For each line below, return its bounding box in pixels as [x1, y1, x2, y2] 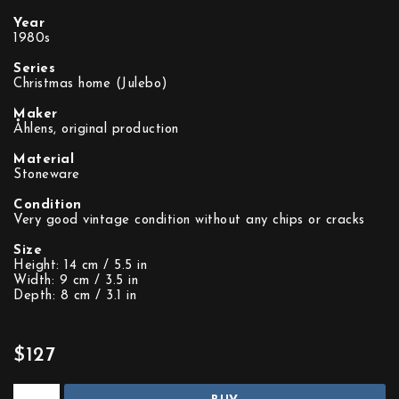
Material [13, 153, 74, 167]
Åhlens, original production [13, 123, 179, 136]
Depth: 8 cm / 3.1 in [13, 289, 136, 303]
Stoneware [13, 168, 80, 182]
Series [13, 62, 55, 76]
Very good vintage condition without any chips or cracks [13, 214, 365, 227]
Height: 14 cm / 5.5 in [13, 259, 147, 273]
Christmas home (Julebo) [13, 77, 168, 91]
